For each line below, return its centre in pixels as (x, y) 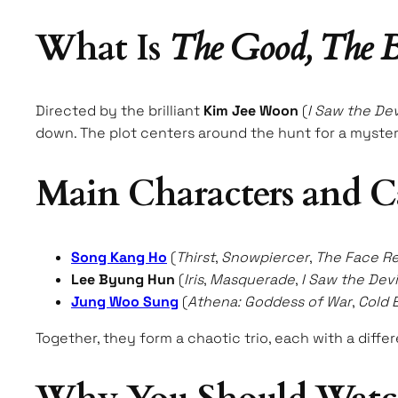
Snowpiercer (265, 257)
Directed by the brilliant (119, 111)
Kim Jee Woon (251, 111)
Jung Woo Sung (125, 301)
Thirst (195, 257)
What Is (102, 49)
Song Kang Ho (119, 257)
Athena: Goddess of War (270, 301)
